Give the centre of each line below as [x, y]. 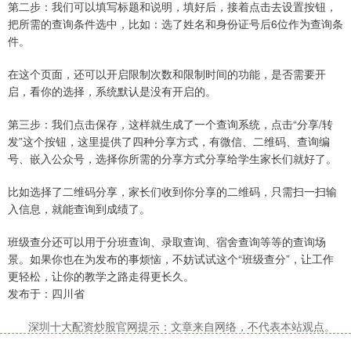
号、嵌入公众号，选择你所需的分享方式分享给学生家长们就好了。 [172, 159]
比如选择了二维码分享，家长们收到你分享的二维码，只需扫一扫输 [172, 192]
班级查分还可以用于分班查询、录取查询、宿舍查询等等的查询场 [167, 242]
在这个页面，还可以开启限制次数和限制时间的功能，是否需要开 [167, 74]
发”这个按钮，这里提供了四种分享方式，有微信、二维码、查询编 [169, 141]
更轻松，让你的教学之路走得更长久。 [101, 276]
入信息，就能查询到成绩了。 [79, 209]
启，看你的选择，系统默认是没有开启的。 [112, 91]
